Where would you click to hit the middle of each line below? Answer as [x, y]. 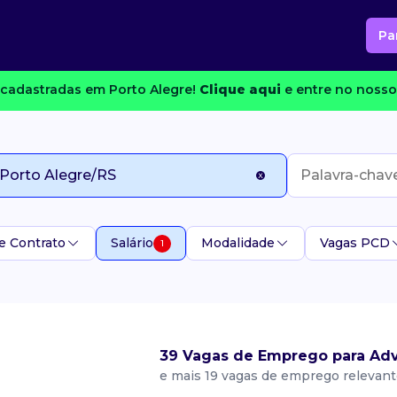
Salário [132, 243]
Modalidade [237, 243]
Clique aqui [240, 89]
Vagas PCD [354, 243]
